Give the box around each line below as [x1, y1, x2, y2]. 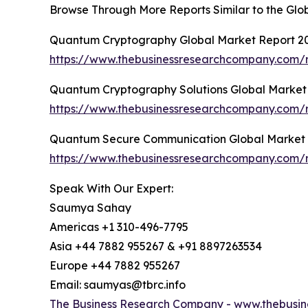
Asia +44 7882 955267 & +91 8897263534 [49, 239, 262, 253]
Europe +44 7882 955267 [49, 258, 180, 272]
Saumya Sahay [49, 200, 131, 214]
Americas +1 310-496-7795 [49, 219, 188, 234]
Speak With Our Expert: [49, 181, 173, 195]
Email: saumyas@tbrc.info [49, 277, 186, 291]
